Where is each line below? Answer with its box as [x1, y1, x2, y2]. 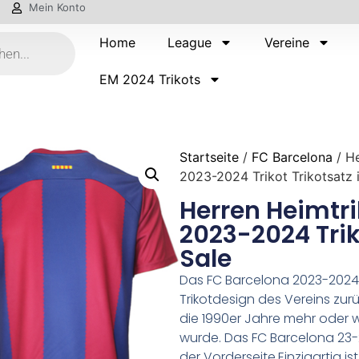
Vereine [264, 34, 310, 50]
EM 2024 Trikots [99, 71, 201, 87]
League [167, 34, 212, 50]
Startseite [179, 148, 239, 165]
